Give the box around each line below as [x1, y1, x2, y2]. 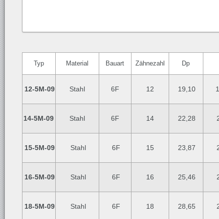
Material [66, 60, 88, 67]
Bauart [106, 60, 125, 67]
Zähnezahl [135, 60, 165, 67]
